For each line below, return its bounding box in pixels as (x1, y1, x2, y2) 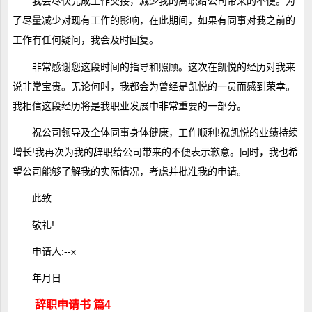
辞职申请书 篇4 (34, 298, 111, 311)
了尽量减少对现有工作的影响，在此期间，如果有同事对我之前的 (12, 15, 295, 26)
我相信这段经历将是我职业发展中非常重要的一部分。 (12, 100, 247, 111)
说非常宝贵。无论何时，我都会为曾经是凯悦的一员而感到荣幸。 (12, 80, 295, 92)
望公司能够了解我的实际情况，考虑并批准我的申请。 (12, 166, 247, 178)
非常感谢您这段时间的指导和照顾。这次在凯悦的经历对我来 (31, 61, 295, 72)
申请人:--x (31, 245, 76, 257)
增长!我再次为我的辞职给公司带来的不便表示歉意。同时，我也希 (12, 146, 298, 158)
